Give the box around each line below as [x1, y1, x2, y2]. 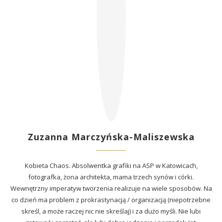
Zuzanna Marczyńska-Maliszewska [27, 131, 195, 143]
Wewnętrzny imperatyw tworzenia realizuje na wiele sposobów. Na [10, 184, 212, 193]
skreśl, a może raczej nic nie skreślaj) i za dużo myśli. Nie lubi [21, 207, 201, 216]
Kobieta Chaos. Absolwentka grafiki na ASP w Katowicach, [24, 161, 198, 170]
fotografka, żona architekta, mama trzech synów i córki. [28, 172, 194, 181]
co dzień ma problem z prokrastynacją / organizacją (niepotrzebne [11, 195, 211, 204]
